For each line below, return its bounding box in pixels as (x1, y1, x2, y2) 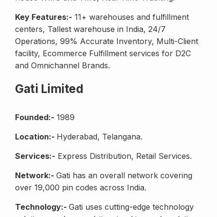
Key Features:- (15, 12, 72, 22)
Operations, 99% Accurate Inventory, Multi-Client (15, 36, 198, 46)
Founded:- (15, 112, 54, 123)
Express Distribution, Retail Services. (55, 151, 192, 161)
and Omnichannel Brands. (15, 61, 110, 71)
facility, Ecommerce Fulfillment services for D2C (15, 48, 191, 59)
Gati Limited (15, 82, 83, 96)
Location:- (15, 132, 57, 142)
